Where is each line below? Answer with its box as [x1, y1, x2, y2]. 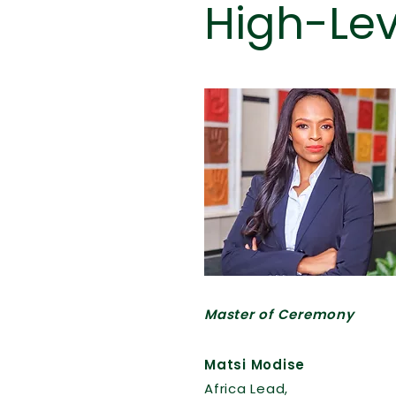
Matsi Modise [204, 355, 305, 374]
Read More [294, 240, 373, 261]
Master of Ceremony [204, 305, 354, 324]
